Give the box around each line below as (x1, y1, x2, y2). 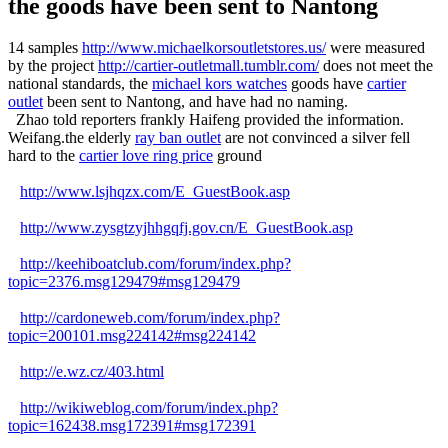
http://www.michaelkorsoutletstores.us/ (82, 39, 326, 57)
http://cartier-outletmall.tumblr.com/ (98, 57, 319, 75)
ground (213, 147, 262, 165)
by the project (8, 57, 98, 75)
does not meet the (319, 57, 433, 75)
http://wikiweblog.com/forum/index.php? (20, 399, 278, 417)
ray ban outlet (135, 129, 221, 147)
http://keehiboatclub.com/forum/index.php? (20, 255, 291, 273)
